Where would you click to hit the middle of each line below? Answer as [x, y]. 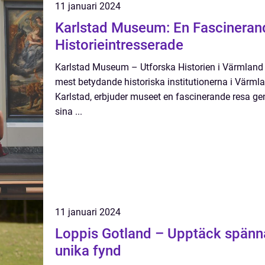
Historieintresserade [119, 45]
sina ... [69, 112]
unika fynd [88, 251]
